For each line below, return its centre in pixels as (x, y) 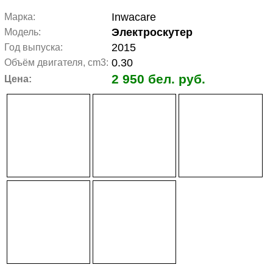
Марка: (20, 17)
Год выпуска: (34, 47)
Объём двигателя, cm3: (56, 62)
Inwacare (134, 17)
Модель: (23, 32)
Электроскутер (152, 32)
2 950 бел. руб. (158, 79)
